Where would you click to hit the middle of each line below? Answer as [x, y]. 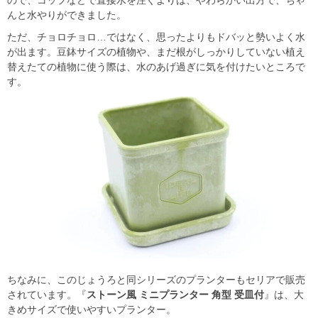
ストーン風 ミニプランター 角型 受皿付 [175, 295]
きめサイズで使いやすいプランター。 [92, 310]
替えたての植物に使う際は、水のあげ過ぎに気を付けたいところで [156, 66]
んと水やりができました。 [67, 15]
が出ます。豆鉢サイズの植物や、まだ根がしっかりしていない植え [156, 51]
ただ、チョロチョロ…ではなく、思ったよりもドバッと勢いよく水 [156, 37]
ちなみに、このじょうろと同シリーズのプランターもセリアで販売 [156, 280]
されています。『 [47, 295]
